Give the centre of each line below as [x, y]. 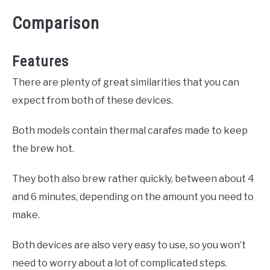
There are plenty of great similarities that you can [126, 82]
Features [40, 61]
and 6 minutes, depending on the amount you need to [133, 196]
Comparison [56, 23]
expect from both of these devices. [93, 100]
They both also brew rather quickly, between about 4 [133, 178]
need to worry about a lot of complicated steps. [120, 263]
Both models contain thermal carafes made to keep [130, 130]
